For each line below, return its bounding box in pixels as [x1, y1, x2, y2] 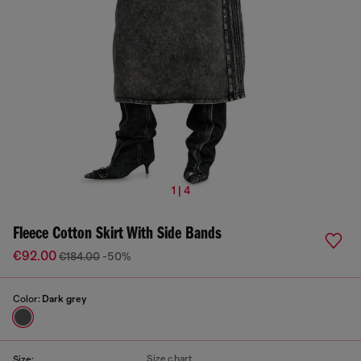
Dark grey [42, 293, 86, 305]
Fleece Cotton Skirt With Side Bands [13, 225, 222, 243]
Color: [13, 293, 42, 305]
